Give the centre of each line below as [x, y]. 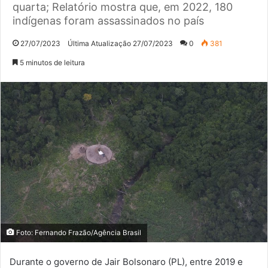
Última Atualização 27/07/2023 [120, 43]
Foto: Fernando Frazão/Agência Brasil [78, 233]
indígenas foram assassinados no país [108, 20]
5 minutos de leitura [51, 62]
